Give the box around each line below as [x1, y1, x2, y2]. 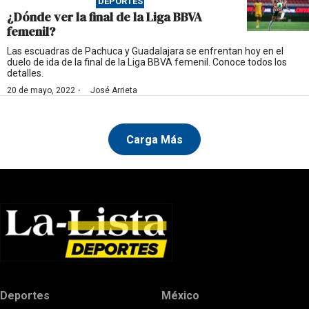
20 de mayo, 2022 [7, 86, 75, 95]
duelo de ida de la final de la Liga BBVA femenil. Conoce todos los [7, 57, 287, 68]
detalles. [7, 68, 43, 79]
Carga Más [126, 133, 183, 146]
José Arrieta [90, 86, 137, 95]
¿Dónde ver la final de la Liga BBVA [7, 8, 202, 26]
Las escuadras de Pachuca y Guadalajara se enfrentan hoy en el [7, 46, 283, 57]
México [161, 289, 199, 303]
